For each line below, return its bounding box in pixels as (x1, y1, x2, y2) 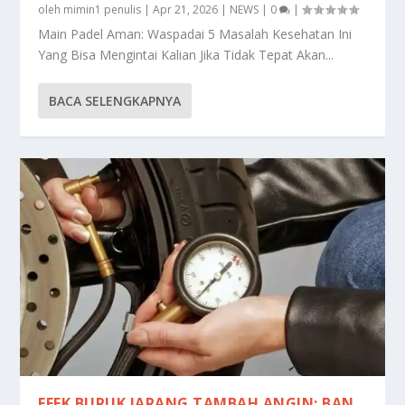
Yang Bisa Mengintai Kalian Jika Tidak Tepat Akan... (38, 45, 334, 63)
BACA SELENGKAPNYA (49, 91, 182, 109)
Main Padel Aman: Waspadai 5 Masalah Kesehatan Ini (38, 24, 353, 42)
